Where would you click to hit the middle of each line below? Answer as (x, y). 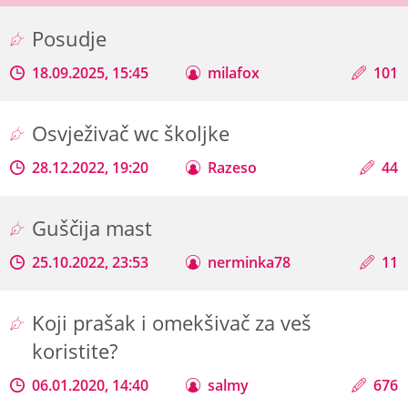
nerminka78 (250, 262)
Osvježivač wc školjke (134, 133)
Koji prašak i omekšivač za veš (172, 322)
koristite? (78, 351)
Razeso (233, 167)
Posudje (72, 38)
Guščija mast (95, 228)
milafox (234, 72)
